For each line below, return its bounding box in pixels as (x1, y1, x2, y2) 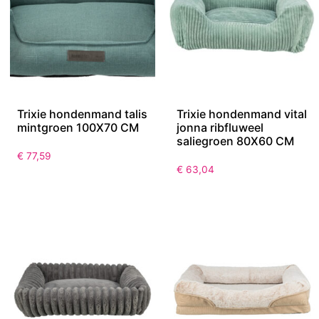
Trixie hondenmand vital (177, 107, 307, 122)
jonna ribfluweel (177, 120, 263, 135)
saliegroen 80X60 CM (177, 134, 294, 149)
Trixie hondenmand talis (17, 107, 147, 122)
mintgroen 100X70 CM (17, 120, 139, 135)
